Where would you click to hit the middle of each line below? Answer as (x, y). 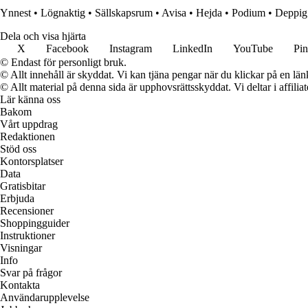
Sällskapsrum (124, 12)
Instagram (131, 48)
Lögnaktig (63, 12)
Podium (249, 12)
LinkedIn (192, 48)
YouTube (253, 48)
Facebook (67, 48)
